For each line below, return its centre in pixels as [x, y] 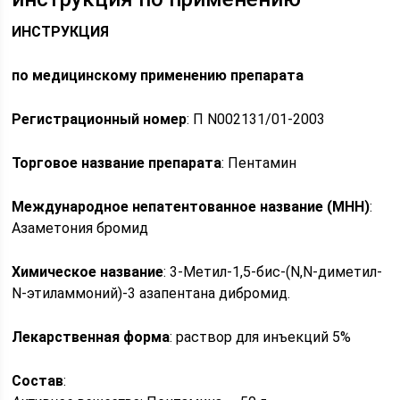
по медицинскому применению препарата [158, 75]
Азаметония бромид [80, 228]
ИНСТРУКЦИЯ [61, 32]
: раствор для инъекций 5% [261, 337]
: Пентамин [259, 163]
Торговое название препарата [117, 163]
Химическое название [88, 272]
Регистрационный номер [100, 119]
